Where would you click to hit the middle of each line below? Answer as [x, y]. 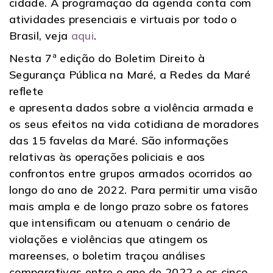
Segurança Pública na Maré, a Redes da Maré [130, 74]
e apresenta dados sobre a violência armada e [132, 107]
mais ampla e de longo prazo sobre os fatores [129, 206]
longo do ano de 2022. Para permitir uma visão [133, 190]
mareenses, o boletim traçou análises [107, 255]
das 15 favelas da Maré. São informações [119, 140]
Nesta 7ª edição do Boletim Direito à [107, 58]
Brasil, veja [40, 35]
